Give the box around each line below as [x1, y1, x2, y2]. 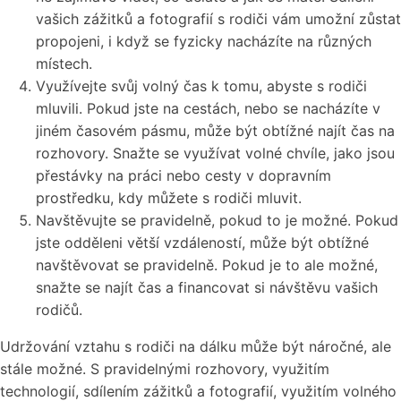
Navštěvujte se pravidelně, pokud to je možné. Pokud [36, 211, 398, 230]
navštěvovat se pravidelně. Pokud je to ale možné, [36, 256, 378, 275]
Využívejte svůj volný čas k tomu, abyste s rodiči [36, 77, 367, 96]
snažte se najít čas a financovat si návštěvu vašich [36, 278, 378, 297]
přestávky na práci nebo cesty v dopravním [36, 166, 331, 185]
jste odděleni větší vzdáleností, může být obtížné [36, 234, 369, 252]
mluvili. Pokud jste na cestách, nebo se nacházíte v [36, 99, 380, 118]
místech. [36, 55, 92, 73]
